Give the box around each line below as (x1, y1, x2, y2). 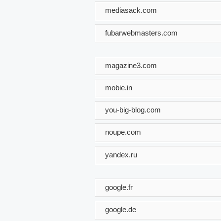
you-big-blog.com (105, 105, 161, 114)
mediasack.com (105, 5, 157, 14)
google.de (105, 205, 136, 214)
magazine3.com (105, 61, 157, 70)
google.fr (105, 183, 133, 191)
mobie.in (105, 83, 132, 92)
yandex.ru (105, 150, 137, 159)
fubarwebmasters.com (105, 28, 178, 37)
